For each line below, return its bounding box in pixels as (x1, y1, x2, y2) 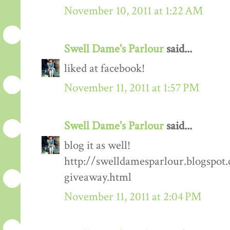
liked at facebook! (64, 61, 145, 76)
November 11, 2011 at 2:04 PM (64, 189, 201, 205)
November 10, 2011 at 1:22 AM (64, 4, 203, 19)
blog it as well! (64, 138, 130, 154)
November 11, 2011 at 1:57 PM (64, 81, 199, 96)
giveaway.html (64, 170, 131, 185)
